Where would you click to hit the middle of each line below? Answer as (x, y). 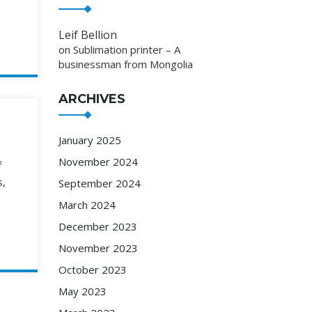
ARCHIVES (92, 99)
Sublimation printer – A (126, 49)
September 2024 (99, 183)
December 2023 (97, 226)
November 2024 (98, 161)
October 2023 (92, 269)
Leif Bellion (87, 34)
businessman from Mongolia (125, 64)
